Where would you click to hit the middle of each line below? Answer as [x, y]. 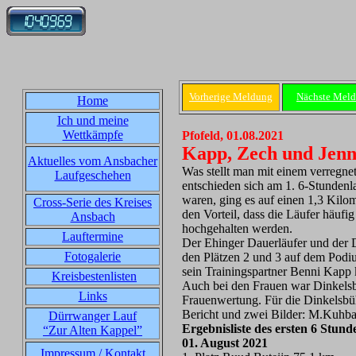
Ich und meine [93, 120]
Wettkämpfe [93, 135]
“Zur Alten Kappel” [93, 330]
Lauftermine [93, 236]
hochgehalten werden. [237, 228]
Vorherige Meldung [231, 97]
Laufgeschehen [93, 175]
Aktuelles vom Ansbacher [93, 161]
